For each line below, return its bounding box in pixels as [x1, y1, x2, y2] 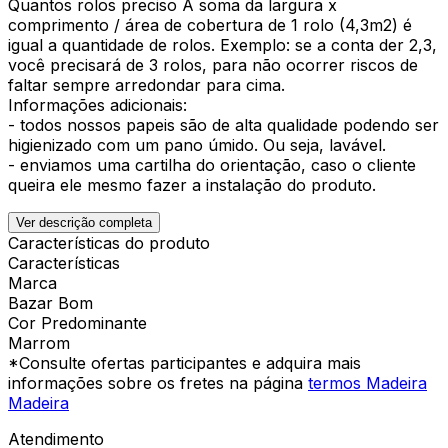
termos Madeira [308, 372, 427, 393]
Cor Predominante [8, 312, 147, 333]
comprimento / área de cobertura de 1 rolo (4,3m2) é [8, 14, 412, 35]
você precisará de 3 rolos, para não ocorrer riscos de [8, 54, 418, 75]
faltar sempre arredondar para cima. [8, 74, 285, 95]
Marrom [8, 332, 70, 353]
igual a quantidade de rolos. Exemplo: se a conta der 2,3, [8, 34, 437, 55]
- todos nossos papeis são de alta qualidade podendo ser [8, 114, 439, 135]
